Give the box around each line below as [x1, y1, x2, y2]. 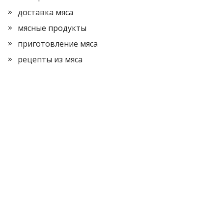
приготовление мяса [18, 38, 98, 49]
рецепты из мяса [18, 54, 82, 65]
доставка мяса [18, 7, 73, 18]
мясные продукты [18, 23, 86, 33]
